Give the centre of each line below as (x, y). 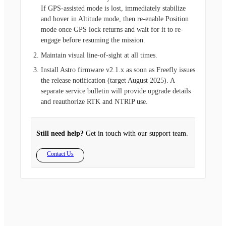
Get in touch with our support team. (136, 134)
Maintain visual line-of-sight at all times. (99, 55)
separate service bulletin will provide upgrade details (116, 91)
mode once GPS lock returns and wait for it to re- (112, 30)
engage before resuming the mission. (93, 40)
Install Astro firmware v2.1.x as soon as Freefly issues (118, 70)
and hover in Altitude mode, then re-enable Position (115, 19)
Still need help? (60, 134)
